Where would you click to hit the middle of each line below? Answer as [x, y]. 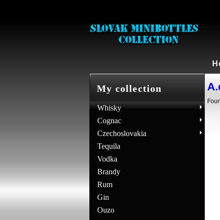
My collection [129, 88]
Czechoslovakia [122, 133]
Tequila [109, 146]
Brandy [109, 172]
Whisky [109, 108]
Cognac [109, 121]
